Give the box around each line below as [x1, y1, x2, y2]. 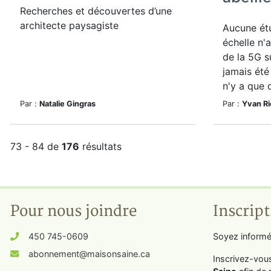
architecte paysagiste [20, 19, 119, 31]
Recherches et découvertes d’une [20, 5, 172, 17]
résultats [79, 140, 122, 152]
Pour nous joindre [10, 202, 137, 221]
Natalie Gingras [39, 99, 96, 108]
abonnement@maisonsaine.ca [28, 249, 150, 259]
